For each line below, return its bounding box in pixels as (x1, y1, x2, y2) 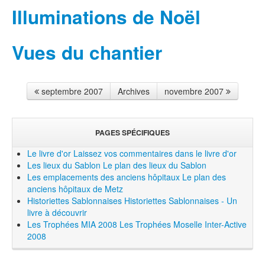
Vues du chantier (12, 39, 162, 66)
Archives (118, 85, 150, 98)
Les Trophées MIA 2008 (27, 218, 117, 230)
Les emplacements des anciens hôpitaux (27, 170, 180, 183)
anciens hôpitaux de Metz (27, 182, 123, 195)
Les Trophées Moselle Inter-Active (119, 218, 247, 230)
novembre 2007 (164, 85, 226, 98)
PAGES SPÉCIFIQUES (95, 127, 170, 138)
